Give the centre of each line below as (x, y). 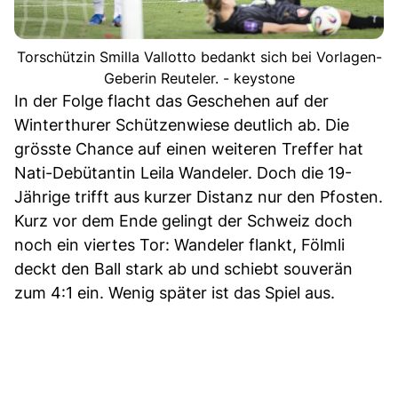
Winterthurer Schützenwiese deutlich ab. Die (182, 125)
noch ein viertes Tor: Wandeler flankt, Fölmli (179, 245)
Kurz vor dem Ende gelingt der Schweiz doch (183, 221)
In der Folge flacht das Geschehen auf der (171, 101)
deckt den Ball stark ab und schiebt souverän (183, 269)
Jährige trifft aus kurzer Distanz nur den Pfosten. (199, 197)
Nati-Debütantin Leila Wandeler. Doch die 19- (183, 173)
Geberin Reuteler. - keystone (199, 79)
